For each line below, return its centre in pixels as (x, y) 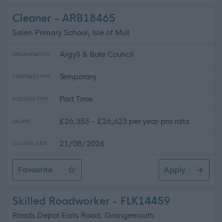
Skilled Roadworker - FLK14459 (91, 201)
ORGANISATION (31, 55)
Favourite (35, 170)
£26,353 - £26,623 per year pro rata (124, 121)
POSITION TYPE (30, 99)
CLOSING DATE (30, 144)
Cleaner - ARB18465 (64, 19)
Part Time (76, 99)
